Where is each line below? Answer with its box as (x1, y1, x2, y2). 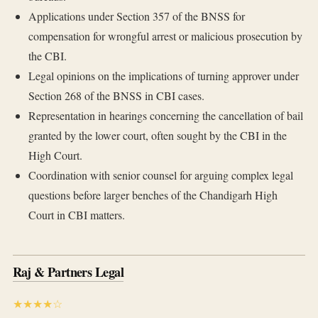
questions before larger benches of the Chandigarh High (28, 187, 278, 203)
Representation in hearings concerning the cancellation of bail (28, 108, 303, 124)
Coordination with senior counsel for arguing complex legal (28, 168, 293, 183)
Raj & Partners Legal (13, 263, 124, 282)
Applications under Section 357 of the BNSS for (28, 9, 245, 24)
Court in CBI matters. (28, 207, 125, 223)
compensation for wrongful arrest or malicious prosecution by (28, 28, 302, 44)
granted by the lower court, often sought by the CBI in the (28, 128, 287, 143)
